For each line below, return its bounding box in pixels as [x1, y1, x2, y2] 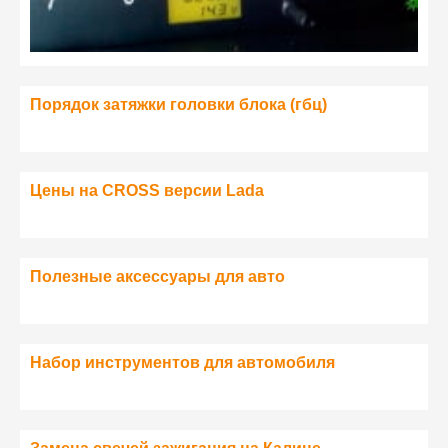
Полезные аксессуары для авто [30, 267, 285, 285]
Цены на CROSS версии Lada [30, 181, 264, 199]
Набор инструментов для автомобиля [30, 353, 335, 371]
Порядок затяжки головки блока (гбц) [30, 95, 327, 113]
